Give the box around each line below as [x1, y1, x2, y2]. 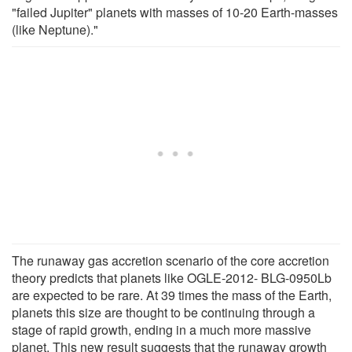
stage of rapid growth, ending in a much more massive [12, 320, 311, 339]
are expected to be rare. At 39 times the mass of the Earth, [12, 285, 332, 304]
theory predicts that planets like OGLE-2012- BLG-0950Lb [12, 268, 332, 287]
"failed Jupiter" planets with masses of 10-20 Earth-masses [12, 2, 338, 21]
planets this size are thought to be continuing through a [12, 302, 315, 321]
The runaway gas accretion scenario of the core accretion [12, 251, 329, 269]
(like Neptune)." [12, 20, 98, 38]
